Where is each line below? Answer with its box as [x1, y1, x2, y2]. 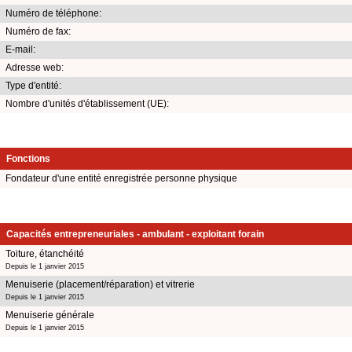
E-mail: [5, 43, 35, 55]
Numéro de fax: [5, 25, 71, 37]
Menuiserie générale [5, 309, 94, 321]
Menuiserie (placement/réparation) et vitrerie [5, 278, 195, 290]
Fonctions [6, 152, 50, 164]
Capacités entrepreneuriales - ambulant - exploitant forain [6, 228, 264, 240]
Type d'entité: [5, 79, 61, 91]
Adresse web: [5, 61, 64, 73]
